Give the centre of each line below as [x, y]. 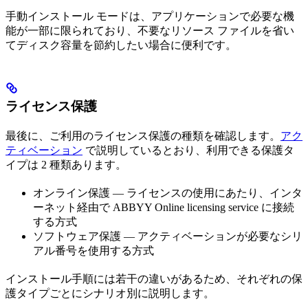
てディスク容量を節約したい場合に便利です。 [121, 45]
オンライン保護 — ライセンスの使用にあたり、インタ [168, 193]
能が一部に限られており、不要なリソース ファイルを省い [150, 31]
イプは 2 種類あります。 [66, 165]
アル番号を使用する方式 [93, 251]
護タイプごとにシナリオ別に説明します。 [110, 294]
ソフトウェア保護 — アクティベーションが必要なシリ [168, 236]
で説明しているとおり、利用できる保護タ [188, 151]
